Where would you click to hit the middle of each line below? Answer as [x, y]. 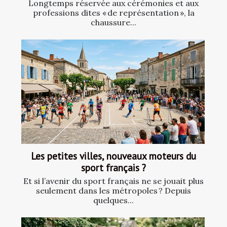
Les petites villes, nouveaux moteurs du [113, 156]
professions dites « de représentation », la [113, 12]
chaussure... [113, 22]
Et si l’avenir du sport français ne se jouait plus [113, 181]
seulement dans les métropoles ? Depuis [113, 191]
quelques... [113, 200]
